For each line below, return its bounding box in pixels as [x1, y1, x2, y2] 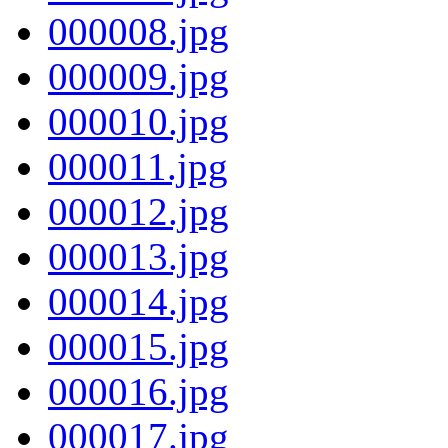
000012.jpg [48, 189, 229, 233]
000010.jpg [48, 99, 229, 143]
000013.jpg [48, 234, 229, 278]
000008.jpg [48, 9, 229, 53]
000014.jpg [48, 279, 229, 323]
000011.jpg [48, 144, 228, 188]
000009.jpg [48, 54, 229, 98]
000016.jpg [48, 369, 229, 413]
